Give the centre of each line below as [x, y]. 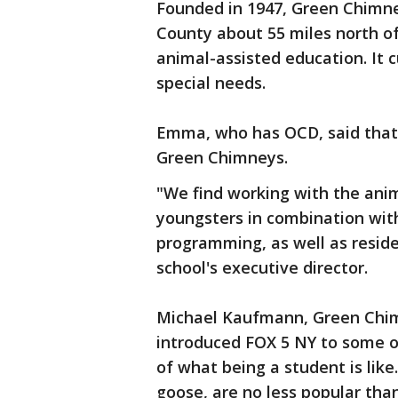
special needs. [211, 83]
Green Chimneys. [222, 157]
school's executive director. [262, 267]
